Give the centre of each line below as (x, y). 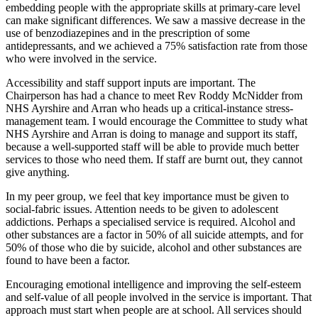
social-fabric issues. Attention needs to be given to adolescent (142, 209)
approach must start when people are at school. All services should (154, 310)
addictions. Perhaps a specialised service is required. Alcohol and (150, 222)
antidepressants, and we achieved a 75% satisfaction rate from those (157, 46)
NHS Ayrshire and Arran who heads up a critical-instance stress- (149, 109)
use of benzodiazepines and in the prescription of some (128, 33)
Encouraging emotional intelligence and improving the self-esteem (153, 285)
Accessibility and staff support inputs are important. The (131, 83)
